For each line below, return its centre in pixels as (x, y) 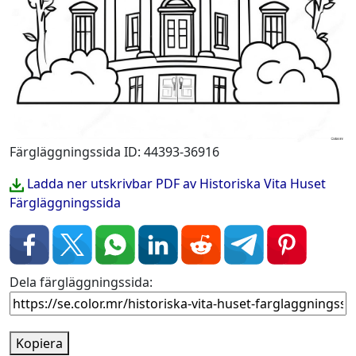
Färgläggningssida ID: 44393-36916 (114, 152)
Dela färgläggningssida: (81, 282)
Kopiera (39, 343)
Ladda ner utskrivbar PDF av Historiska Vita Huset (175, 184)
